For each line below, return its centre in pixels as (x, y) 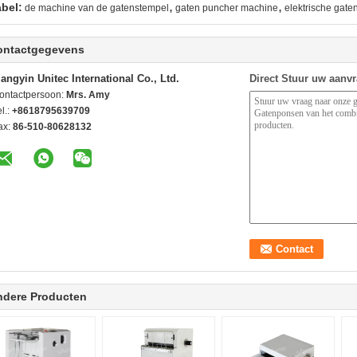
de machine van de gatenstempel (97, 8)
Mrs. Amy (88, 95)
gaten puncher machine (227, 8)
